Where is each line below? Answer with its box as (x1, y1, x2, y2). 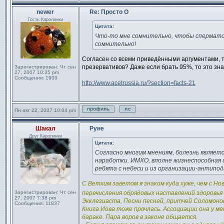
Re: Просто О (88, 8, 128, 15)
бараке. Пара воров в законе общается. (82, 213, 197, 220)
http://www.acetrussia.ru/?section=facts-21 (82, 79, 195, 86)
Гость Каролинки (27, 17, 63, 22)
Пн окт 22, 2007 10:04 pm (14, 107, 76, 113)
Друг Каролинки (28, 133, 62, 138)
